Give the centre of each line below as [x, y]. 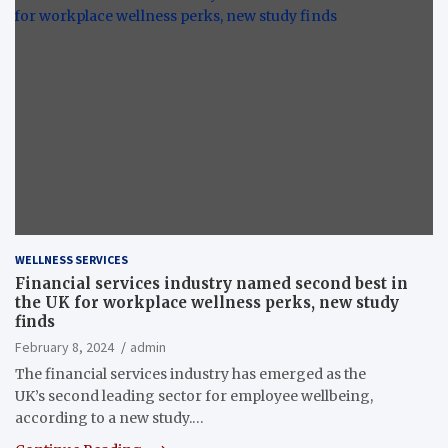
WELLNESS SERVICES [71, 259]
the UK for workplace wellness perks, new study [207, 302]
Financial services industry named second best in [211, 283]
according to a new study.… [109, 417]
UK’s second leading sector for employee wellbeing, [194, 395]
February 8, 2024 [64, 346]
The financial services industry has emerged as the [190, 373]
